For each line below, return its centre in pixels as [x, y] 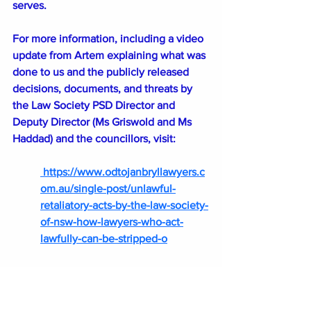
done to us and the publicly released [102, 72]
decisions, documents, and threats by [104, 88]
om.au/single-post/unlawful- [108, 188]
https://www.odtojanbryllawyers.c [124, 171]
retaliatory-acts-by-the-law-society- [124, 205]
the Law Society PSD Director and [95, 105]
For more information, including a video [109, 38]
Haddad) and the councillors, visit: [94, 138]
